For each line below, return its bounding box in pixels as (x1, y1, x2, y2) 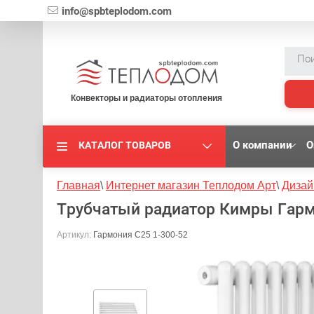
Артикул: (57, 230, 91, 240)
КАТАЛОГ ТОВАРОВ (78, 139, 171, 151)
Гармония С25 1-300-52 (91, 230, 188, 240)
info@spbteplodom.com (62, 4, 172, 18)
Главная (57, 179, 100, 191)
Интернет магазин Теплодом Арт (106, 179, 276, 191)
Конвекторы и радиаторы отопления (71, 93, 222, 104)
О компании (233, 139, 292, 151)
